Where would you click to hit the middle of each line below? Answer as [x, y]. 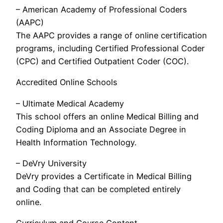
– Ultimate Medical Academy [70, 103]
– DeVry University [51, 163]
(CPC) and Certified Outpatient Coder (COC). [102, 61]
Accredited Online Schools [67, 82]
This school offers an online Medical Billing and [107, 116]
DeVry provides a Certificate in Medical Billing [104, 176]
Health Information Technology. [76, 142]
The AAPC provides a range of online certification [111, 36]
